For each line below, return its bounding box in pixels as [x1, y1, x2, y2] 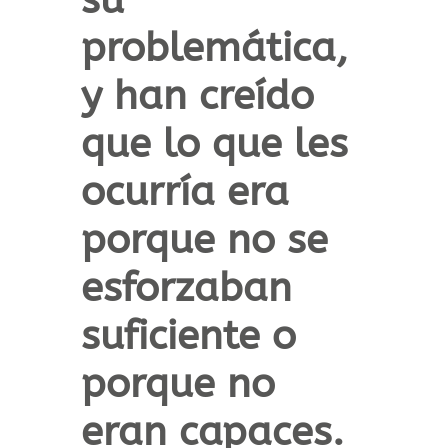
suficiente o [80, 312, 296, 360]
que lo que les [80, 120, 348, 168]
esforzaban [80, 264, 292, 312]
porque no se [80, 216, 328, 264]
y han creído [80, 72, 314, 120]
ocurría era [80, 168, 289, 216]
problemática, [80, 24, 348, 72]
